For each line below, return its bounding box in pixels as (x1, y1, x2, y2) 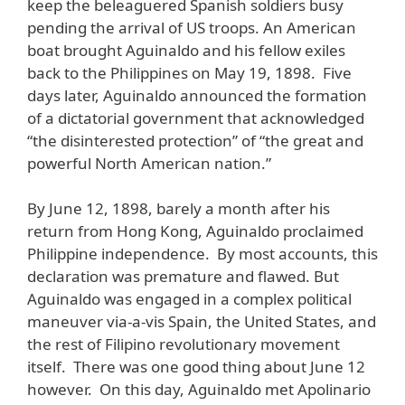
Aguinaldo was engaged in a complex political (27, 288, 352, 310)
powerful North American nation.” (27, 152, 271, 174)
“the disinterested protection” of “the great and (27, 129, 363, 151)
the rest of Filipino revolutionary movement (27, 334, 340, 355)
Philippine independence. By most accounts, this (27, 243, 378, 265)
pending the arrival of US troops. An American (27, 16, 356, 38)
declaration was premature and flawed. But (27, 266, 339, 287)
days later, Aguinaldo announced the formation (27, 84, 367, 106)
